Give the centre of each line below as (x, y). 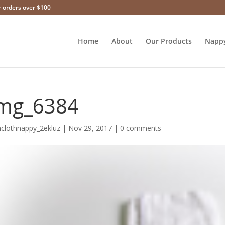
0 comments (140, 128)
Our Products (168, 41)
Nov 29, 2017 (90, 128)
